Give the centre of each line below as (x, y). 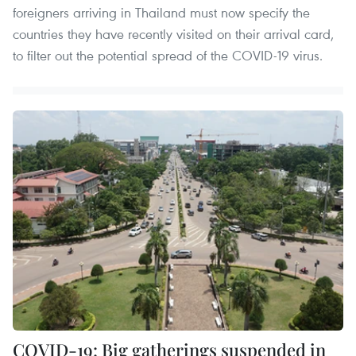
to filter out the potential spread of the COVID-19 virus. (168, 55)
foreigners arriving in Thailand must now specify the (161, 12)
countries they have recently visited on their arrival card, (173, 33)
